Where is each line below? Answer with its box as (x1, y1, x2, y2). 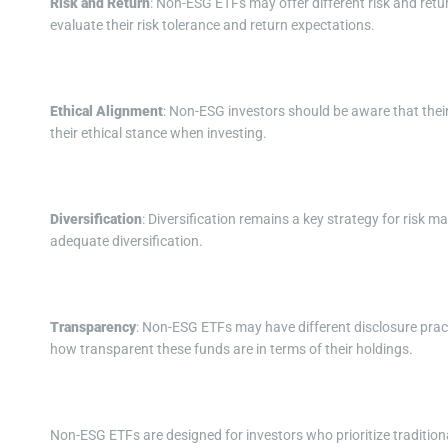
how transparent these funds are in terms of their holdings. (50, 341, 413, 358)
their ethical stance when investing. (50, 125, 267, 142)
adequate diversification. (50, 233, 203, 250)
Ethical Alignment (50, 103, 163, 120)
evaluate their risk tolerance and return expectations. (50, 17, 375, 34)
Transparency (50, 319, 136, 336)
